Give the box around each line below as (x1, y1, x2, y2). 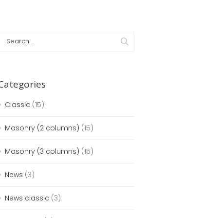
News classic (5, 193, 49, 203)
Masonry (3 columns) (5, 146, 79, 157)
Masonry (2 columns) (5, 123, 79, 133)
